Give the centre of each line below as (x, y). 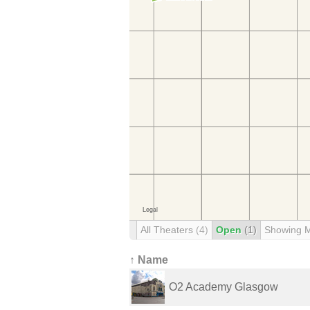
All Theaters (168, 230)
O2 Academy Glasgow (224, 287)
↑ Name (149, 260)
